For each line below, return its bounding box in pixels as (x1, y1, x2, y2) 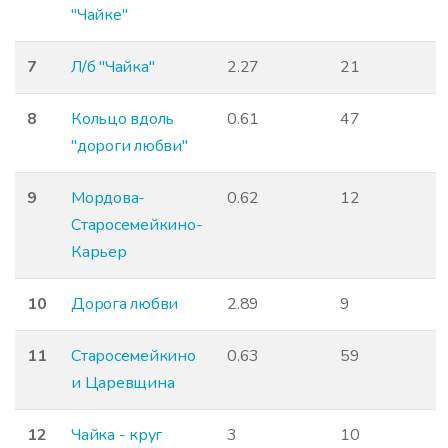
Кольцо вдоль (71, 107, 175, 130)
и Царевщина (71, 371, 175, 394)
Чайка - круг (71, 423, 163, 446)
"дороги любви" (71, 134, 188, 157)
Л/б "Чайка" (71, 55, 155, 78)
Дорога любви (71, 292, 179, 315)
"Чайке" (71, 3, 128, 26)
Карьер (71, 240, 127, 263)
